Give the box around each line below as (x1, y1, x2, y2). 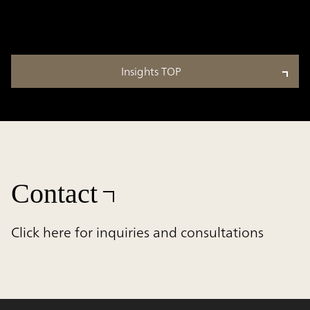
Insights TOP (120, 61, 181, 81)
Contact (11, 177, 98, 209)
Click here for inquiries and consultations (11, 219, 264, 244)
